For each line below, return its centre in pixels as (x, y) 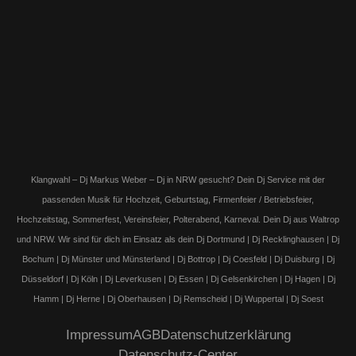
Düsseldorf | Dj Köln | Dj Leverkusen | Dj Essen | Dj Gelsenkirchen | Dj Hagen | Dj (178, 279)
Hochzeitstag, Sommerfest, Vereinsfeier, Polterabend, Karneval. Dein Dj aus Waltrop (178, 219)
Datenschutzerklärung (225, 335)
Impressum (99, 335)
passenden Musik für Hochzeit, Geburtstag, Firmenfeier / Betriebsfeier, (178, 199)
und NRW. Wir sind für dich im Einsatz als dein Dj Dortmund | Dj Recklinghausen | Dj (178, 239)
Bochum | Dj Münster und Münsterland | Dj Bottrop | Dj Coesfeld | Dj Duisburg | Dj (178, 259)
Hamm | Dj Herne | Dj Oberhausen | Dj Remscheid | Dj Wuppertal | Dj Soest (178, 298)
